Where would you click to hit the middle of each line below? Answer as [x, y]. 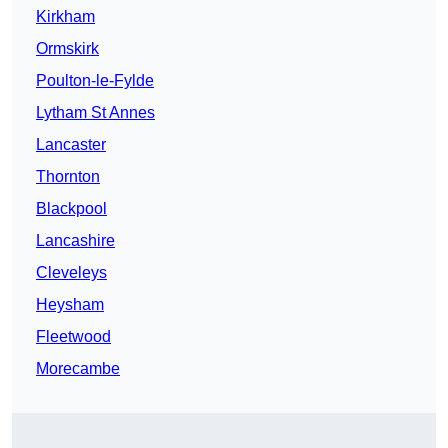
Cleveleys [71, 273]
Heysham [70, 305]
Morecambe [78, 369]
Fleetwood [73, 337]
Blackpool [71, 209]
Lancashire [75, 241]
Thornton [68, 177]
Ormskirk [67, 49]
